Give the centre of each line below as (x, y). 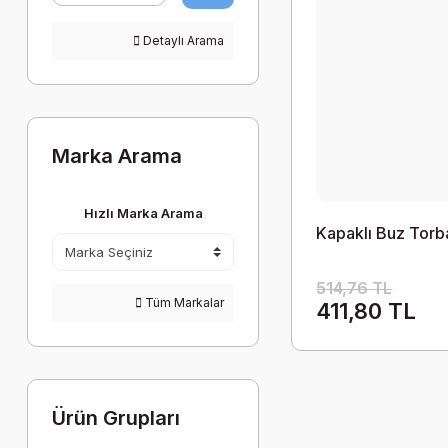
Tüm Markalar (183, 302)
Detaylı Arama (182, 40)
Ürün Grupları (116, 418)
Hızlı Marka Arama (143, 213)
